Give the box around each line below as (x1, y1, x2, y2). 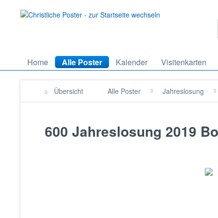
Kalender (116, 56, 147, 68)
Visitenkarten (161, 56, 206, 68)
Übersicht (54, 86, 83, 96)
